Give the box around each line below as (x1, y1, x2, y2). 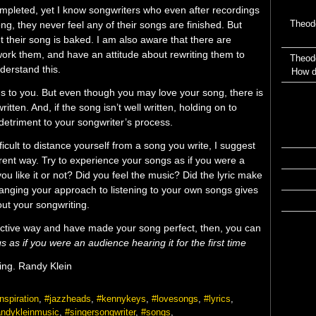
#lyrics (204, 293, 231, 304)
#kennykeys (97, 293, 146, 304)
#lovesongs (152, 293, 198, 304)
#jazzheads (44, 293, 91, 304)
